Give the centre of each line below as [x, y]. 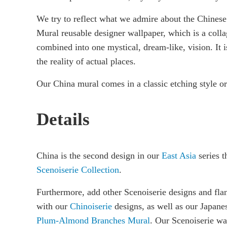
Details [63, 119]
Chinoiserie [91, 206]
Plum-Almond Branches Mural [93, 221]
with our [53, 206]
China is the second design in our [99, 156]
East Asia [179, 156]
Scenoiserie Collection [78, 170]
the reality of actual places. [86, 61]
